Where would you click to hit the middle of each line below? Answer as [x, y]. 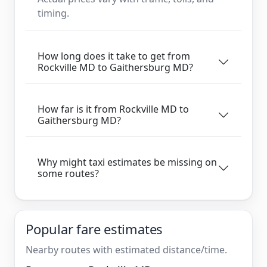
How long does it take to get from [114, 56]
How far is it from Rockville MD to [113, 109]
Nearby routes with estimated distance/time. [126, 249]
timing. [53, 13]
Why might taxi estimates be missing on [127, 162]
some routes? [68, 173]
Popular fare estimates [94, 229]
